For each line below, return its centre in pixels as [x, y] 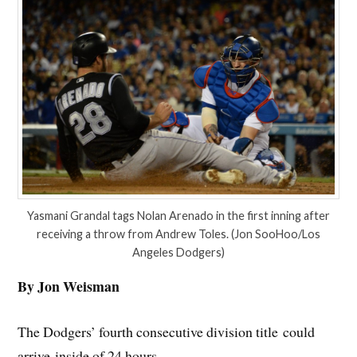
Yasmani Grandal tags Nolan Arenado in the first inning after [178, 216]
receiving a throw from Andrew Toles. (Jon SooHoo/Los [178, 234]
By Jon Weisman [69, 286]
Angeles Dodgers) [178, 253]
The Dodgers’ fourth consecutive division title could [167, 331]
